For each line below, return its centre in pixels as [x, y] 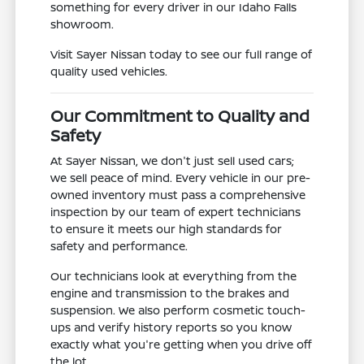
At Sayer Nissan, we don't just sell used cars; [173, 160]
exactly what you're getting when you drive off [181, 344]
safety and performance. [119, 245]
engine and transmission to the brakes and [170, 292]
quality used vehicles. [109, 71]
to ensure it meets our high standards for [167, 228]
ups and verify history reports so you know [171, 327]
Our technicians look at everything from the [174, 275]
